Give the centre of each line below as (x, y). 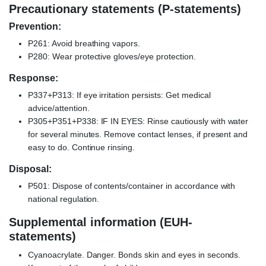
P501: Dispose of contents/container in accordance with (132, 186)
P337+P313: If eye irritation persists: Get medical (119, 95)
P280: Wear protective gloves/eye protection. (112, 57)
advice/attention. (59, 108)
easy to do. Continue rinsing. (82, 148)
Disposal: (30, 169)
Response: (34, 78)
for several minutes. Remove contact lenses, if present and (138, 134)
